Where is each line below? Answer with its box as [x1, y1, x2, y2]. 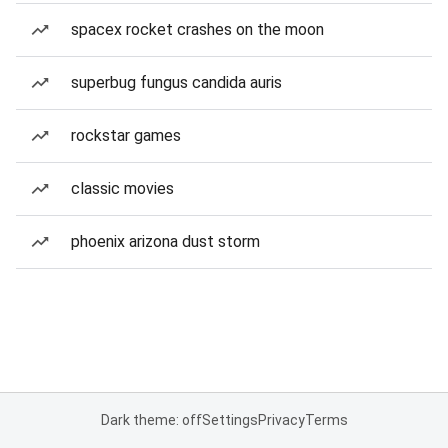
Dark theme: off [100, 412, 202, 428]
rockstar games [71, 126, 181, 145]
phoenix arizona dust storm [71, 232, 260, 251]
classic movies [71, 179, 174, 198]
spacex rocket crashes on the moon [71, 20, 324, 39]
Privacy [257, 412, 305, 428]
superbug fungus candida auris [71, 73, 282, 92]
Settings [201, 412, 258, 428]
